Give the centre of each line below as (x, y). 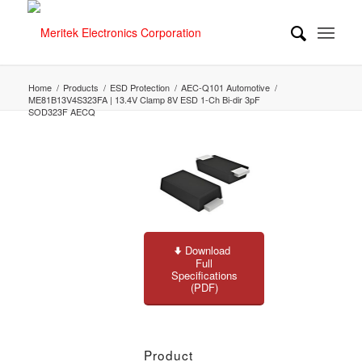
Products (80, 87)
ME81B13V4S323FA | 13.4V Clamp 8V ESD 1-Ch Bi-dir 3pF (144, 99)
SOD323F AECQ (61, 112)
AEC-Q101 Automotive (225, 87)
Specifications (204, 275)
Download (208, 250)
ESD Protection (139, 87)
